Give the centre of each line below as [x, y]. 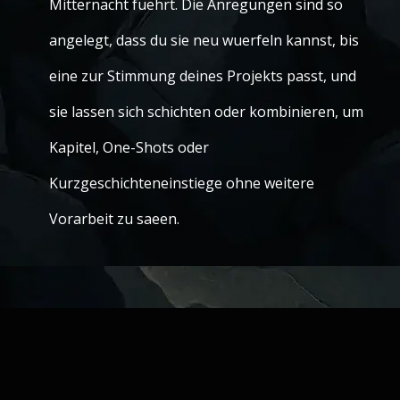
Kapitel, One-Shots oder [129, 147]
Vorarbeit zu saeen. [114, 219]
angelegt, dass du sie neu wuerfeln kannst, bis [204, 40]
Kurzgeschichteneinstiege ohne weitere [182, 183]
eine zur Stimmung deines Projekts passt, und [203, 76]
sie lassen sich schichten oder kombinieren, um [206, 112]
